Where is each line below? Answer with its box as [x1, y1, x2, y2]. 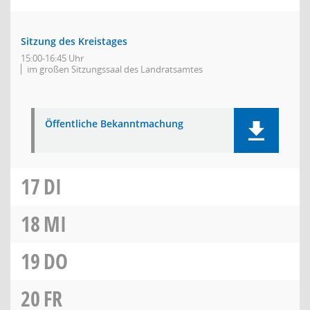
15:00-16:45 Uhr [21, 52, 84, 64]
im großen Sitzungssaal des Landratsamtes [27, 63, 203, 75]
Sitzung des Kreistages [21, 35, 127, 48]
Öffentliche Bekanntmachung [45, 117, 183, 130]
